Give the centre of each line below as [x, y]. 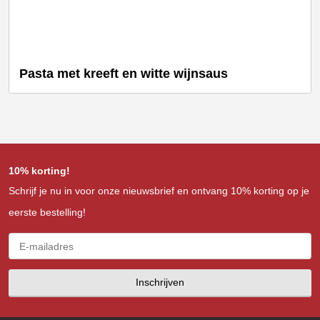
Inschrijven [160, 282]
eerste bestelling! [47, 212]
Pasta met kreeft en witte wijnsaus [124, 73]
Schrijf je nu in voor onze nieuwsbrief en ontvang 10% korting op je [159, 191]
